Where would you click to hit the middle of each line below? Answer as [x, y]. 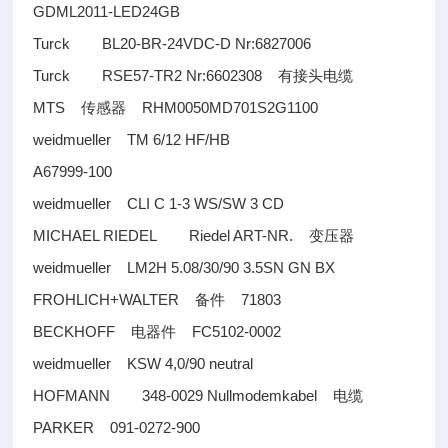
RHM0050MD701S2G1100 [222, 107]
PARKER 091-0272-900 [117, 427]
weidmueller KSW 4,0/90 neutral [143, 363]
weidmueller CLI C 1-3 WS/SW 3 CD [159, 203]
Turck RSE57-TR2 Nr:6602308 [156, 75]
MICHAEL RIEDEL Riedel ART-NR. [171, 235]
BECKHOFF [82, 331]
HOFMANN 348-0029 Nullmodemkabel [183, 395]
